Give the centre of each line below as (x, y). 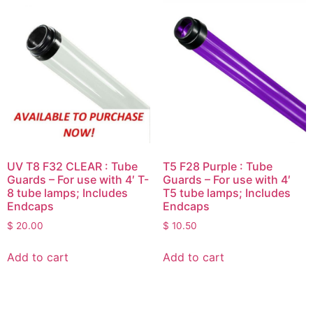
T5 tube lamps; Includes (226, 193)
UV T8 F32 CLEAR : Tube (72, 167)
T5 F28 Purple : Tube (217, 167)
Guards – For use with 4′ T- (78, 180)
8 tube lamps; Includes (67, 193)
